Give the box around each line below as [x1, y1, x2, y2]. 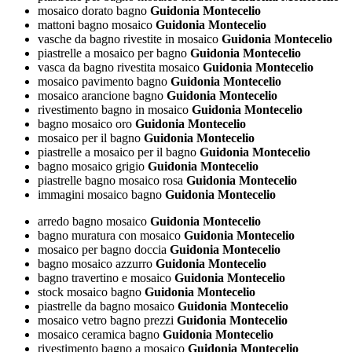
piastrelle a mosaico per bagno [38, 46, 187, 60]
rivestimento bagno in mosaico [38, 103, 189, 117]
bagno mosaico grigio [38, 159, 145, 174]
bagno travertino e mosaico [38, 271, 171, 285]
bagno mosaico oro [38, 117, 132, 131]
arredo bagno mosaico [38, 214, 147, 229]
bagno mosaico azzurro [38, 257, 152, 271]
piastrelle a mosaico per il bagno [38, 145, 196, 159]
